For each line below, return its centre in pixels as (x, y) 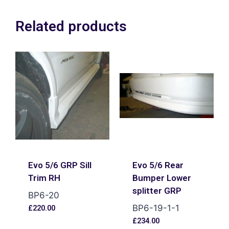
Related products (71, 26)
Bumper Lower (162, 178)
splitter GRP (157, 190)
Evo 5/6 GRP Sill (60, 165)
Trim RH (44, 178)
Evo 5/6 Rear (158, 165)
